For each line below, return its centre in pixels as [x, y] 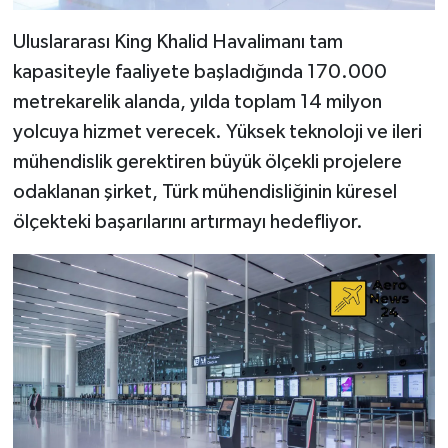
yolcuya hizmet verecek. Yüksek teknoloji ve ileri [217, 132]
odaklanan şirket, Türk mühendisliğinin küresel [204, 192]
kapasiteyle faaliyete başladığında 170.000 [199, 72]
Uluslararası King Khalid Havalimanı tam [177, 42]
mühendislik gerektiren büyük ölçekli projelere [207, 162]
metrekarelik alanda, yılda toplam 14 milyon [197, 102]
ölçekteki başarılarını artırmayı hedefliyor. [187, 222]
